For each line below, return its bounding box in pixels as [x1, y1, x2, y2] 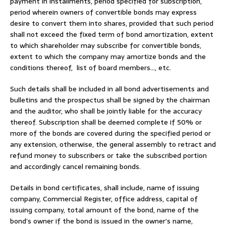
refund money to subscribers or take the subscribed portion [10, 149, 207, 161]
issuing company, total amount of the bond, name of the [10, 204, 199, 215]
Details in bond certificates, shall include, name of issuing [10, 182, 199, 193]
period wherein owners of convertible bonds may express [10, 6, 197, 18]
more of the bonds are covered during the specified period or [10, 127, 211, 139]
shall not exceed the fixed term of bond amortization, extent [10, 28, 213, 40]
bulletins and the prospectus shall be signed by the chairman [10, 94, 210, 105]
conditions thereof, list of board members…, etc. [10, 62, 171, 73]
